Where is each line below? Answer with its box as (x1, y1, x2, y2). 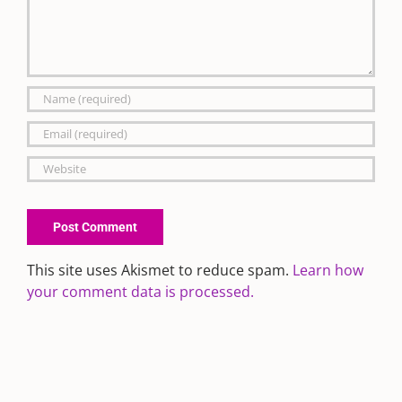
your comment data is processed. (27, 281, 254, 301)
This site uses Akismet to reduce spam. (27, 259, 293, 280)
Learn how (293, 259, 363, 280)
